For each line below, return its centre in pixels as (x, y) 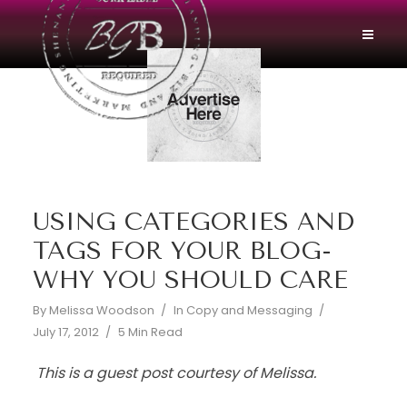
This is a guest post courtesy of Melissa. (174, 373)
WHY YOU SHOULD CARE (190, 280)
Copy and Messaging (249, 310)
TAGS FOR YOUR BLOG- (182, 251)
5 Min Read (150, 332)
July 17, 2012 (65, 332)
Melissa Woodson (101, 310)
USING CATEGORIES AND (193, 222)
